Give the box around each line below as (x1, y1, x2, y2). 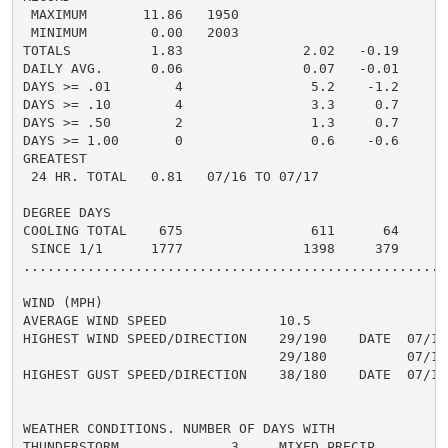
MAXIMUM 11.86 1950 (22, 6, 239, 22)
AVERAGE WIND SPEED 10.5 (22, 312, 311, 328)
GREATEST (22, 150, 87, 166)
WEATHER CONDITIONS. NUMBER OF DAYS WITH (22, 420, 335, 436)
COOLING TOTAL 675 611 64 (22, 222, 399, 238)
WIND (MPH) (22, 294, 103, 310)
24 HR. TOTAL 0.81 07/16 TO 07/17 (22, 168, 319, 184)
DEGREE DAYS (22, 204, 111, 220)
